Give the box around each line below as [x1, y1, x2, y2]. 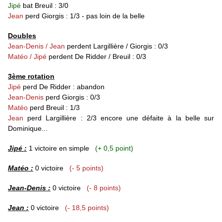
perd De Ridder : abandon [21, 83, 105, 91]
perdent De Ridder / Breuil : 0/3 [47, 53, 146, 61]
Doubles [8, 32, 36, 40]
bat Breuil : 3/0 [21, 1, 68, 10]
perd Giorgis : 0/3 [44, 93, 100, 102]
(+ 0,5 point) [95, 144, 133, 153]
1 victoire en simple [27, 144, 95, 153]
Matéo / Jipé [8, 53, 47, 61]
